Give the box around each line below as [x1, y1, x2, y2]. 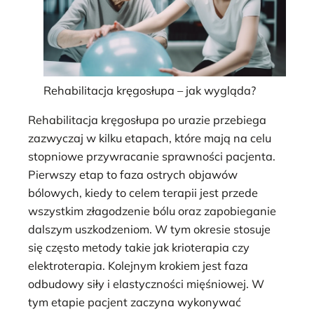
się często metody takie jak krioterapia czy [28, 240, 250, 255]
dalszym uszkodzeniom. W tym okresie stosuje [28, 222, 271, 237]
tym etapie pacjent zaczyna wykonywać [28, 295, 241, 310]
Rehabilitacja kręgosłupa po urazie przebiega [28, 113, 266, 128]
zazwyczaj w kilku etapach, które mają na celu [28, 131, 271, 146]
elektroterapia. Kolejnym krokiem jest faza [28, 259, 248, 273]
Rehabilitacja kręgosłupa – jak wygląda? [43, 83, 256, 98]
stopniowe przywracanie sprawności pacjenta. [28, 149, 275, 164]
